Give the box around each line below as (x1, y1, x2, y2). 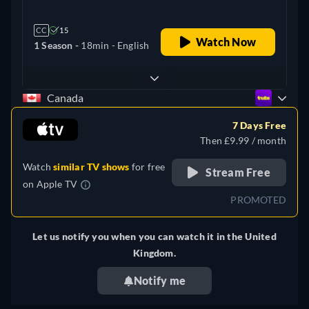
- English (109, 39, 150, 52)
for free (129, 161, 166, 173)
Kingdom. (133, 247, 176, 259)
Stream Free (203, 166, 270, 179)
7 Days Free (232, 119, 286, 132)
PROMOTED (230, 194, 286, 206)
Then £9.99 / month (200, 134, 286, 147)
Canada (47, 91, 83, 105)
